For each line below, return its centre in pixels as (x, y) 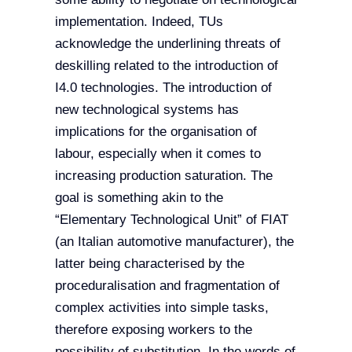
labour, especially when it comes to (158, 153)
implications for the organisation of (156, 131)
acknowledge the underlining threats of (167, 43)
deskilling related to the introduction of (166, 65)
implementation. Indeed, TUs (139, 21)
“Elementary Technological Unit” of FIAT (171, 219)
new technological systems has (147, 109)
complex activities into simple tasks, (161, 307)
